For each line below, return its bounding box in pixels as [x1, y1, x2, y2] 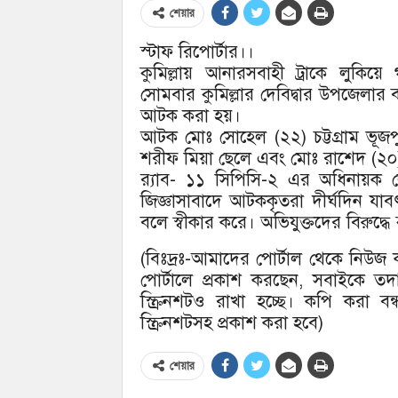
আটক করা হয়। [140, 104, 241, 127]
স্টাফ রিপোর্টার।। [140, 40, 254, 63]
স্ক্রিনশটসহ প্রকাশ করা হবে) [140, 311, 323, 334]
